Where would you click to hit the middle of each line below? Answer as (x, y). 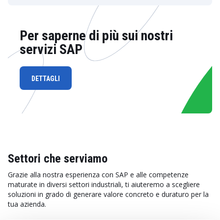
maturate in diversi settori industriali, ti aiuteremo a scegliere (104, 184)
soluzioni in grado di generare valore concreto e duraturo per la (108, 194)
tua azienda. (27, 204)
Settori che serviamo (58, 159)
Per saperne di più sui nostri (96, 36)
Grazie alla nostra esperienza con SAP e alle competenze (98, 175)
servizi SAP (51, 49)
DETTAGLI (46, 79)
